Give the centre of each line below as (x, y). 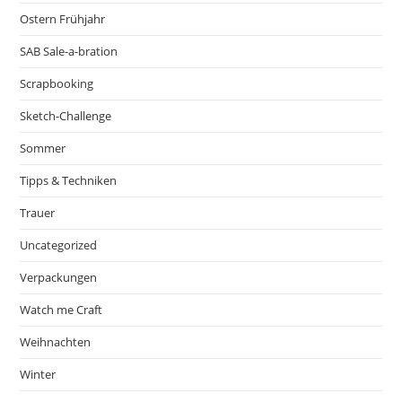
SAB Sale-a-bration (69, 51)
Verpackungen (59, 277)
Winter (38, 374)
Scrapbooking (57, 83)
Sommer (43, 148)
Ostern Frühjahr (63, 18)
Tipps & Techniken (69, 180)
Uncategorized (59, 245)
